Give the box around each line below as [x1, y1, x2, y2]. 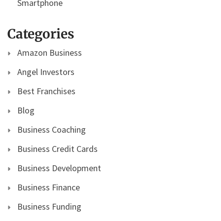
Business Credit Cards [17, 143, 98, 154]
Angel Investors [17, 66, 74, 77]
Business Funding [17, 200, 81, 212]
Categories [7, 25, 74, 42]
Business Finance [17, 181, 80, 193]
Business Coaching [17, 123, 86, 135]
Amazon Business [17, 46, 82, 58]
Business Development [17, 162, 101, 174]
